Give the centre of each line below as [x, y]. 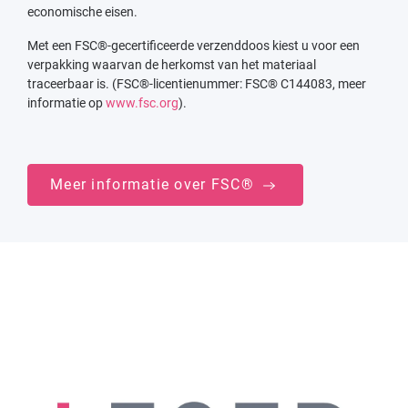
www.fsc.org [142, 102]
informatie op [66, 102]
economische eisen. [82, 11]
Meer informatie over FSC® [155, 184]
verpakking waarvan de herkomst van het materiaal [172, 64]
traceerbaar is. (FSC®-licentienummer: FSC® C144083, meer [197, 83]
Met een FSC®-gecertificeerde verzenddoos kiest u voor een [194, 45]
